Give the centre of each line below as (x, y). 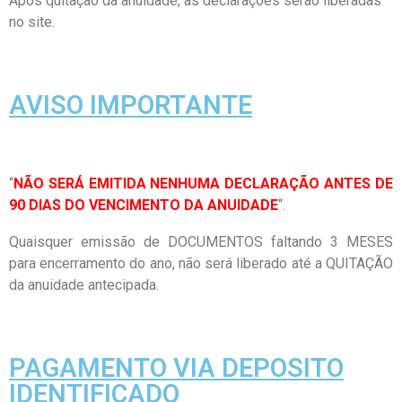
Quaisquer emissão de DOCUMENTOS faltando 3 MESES (201, 242)
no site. (32, 22)
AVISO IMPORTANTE (131, 105)
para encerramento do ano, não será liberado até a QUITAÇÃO (201, 263)
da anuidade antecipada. (84, 285)
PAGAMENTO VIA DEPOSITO (176, 368)
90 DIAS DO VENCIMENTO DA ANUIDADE (144, 205)
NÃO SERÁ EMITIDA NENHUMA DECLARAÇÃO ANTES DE (203, 184)
